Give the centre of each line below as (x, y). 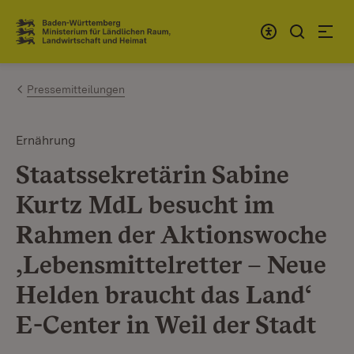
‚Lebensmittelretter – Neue (171, 264)
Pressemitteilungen (76, 89)
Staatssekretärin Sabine (152, 174)
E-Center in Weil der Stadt (166, 324)
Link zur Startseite (74, 38)
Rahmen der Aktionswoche (171, 234)
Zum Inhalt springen (104, 25)
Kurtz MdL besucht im (145, 204)
